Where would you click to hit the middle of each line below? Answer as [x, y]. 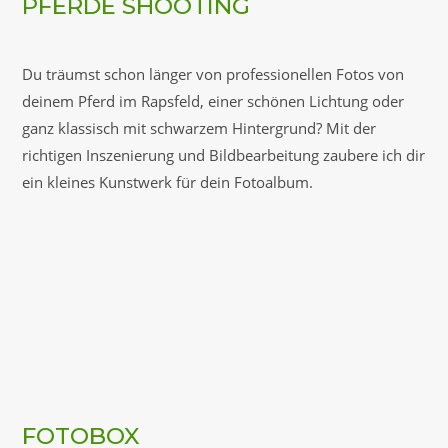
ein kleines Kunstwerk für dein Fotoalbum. [167, 182]
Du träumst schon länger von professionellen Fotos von [213, 74]
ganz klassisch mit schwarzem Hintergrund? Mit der [199, 128]
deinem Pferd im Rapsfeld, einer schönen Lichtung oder [213, 101]
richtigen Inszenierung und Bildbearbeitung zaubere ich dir [223, 155]
